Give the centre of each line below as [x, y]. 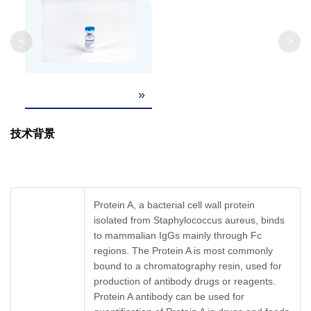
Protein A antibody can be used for [169, 297]
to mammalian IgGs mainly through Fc [178, 236]
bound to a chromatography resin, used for [188, 266]
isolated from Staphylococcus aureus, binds [189, 220]
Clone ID [53, 40]
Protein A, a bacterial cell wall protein [174, 205]
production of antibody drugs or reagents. [185, 281]
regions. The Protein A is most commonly [183, 251]
